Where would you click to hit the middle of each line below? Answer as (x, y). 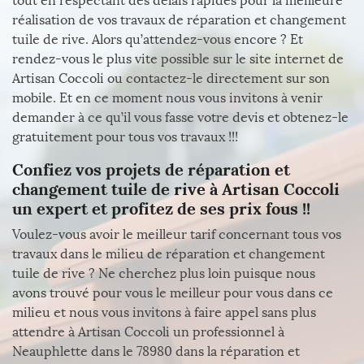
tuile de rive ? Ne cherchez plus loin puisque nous (164, 273)
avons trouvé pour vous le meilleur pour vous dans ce (173, 293)
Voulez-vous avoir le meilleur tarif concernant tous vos (177, 234)
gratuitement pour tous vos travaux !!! (125, 137)
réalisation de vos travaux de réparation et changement (179, 20)
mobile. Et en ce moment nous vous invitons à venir (167, 98)
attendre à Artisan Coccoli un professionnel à (148, 332)
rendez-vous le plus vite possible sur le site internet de (178, 59)
